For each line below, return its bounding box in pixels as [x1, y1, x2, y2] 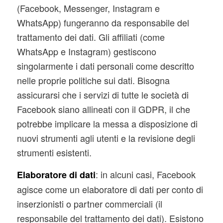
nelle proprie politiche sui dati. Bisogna [16, 73, 170, 87]
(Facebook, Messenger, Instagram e [16, 1, 160, 14]
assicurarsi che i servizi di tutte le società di [16, 88, 189, 101]
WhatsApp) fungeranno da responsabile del [16, 15, 189, 29]
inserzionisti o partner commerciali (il [16, 197, 162, 210]
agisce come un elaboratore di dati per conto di [16, 182, 203, 196]
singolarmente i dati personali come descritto [16, 59, 194, 72]
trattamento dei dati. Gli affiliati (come [16, 30, 165, 43]
